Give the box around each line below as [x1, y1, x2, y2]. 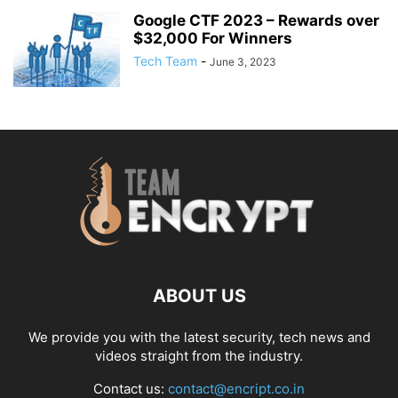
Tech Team [133, 52, 197, 68]
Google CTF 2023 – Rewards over [133, 11, 379, 29]
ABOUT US [152, 284, 246, 306]
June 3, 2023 [210, 54, 276, 68]
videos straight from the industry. [95, 346, 303, 364]
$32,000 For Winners [133, 28, 292, 47]
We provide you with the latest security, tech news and [28, 328, 370, 346]
